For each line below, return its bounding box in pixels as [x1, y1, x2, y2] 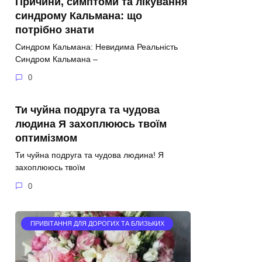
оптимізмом [15, 132, 77, 144]
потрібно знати [15, 23, 94, 36]
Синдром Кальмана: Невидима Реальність [15, 42, 178, 51]
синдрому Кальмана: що [15, 9, 142, 22]
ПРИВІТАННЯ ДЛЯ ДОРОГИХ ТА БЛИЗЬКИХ [30, 220, 164, 227]
